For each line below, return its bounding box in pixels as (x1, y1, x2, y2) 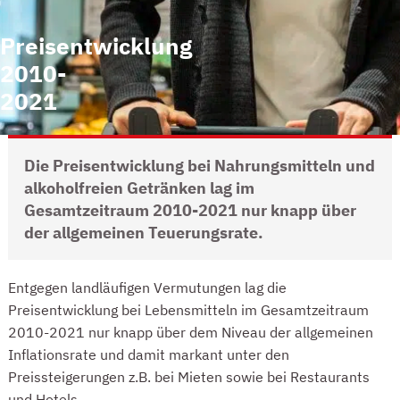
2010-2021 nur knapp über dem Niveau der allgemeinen (8, 321, 373, 341)
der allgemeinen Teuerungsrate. (23, 221, 263, 243)
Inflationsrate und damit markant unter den (8, 344, 289, 363)
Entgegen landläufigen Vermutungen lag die (8, 277, 287, 296)
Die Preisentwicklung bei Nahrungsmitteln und (23, 154, 375, 176)
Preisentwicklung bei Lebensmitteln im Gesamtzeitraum (8, 299, 369, 319)
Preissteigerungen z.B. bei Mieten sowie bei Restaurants (8, 366, 370, 386)
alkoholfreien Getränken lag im (23, 177, 254, 198)
